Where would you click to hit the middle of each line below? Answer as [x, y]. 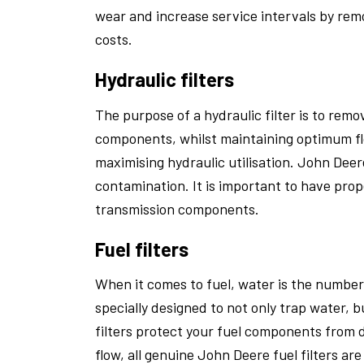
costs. [114, 39]
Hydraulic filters [165, 80]
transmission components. [177, 208]
